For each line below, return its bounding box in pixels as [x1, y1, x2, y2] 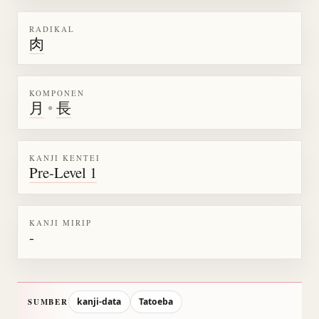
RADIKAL [29, 23, 75, 34]
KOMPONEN [29, 88, 85, 99]
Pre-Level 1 [29, 162, 97, 183]
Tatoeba [139, 296, 174, 308]
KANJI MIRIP [29, 217, 92, 228]
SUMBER [28, 296, 68, 308]
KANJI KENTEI [29, 153, 100, 164]
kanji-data [77, 296, 122, 308]
